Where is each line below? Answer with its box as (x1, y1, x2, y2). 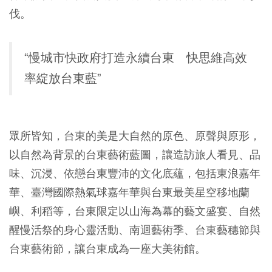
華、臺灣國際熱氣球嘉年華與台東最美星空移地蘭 (9, 185, 250, 200)
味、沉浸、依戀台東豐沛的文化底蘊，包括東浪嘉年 (9, 166, 260, 181)
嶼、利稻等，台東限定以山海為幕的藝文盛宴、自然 (9, 204, 260, 219)
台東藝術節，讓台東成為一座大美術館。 (9, 242, 206, 256)
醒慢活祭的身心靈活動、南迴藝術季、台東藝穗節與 (9, 223, 260, 237)
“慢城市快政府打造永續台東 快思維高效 (24, 50, 247, 66)
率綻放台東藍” (24, 71, 101, 87)
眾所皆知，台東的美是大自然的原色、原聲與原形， (9, 129, 260, 143)
